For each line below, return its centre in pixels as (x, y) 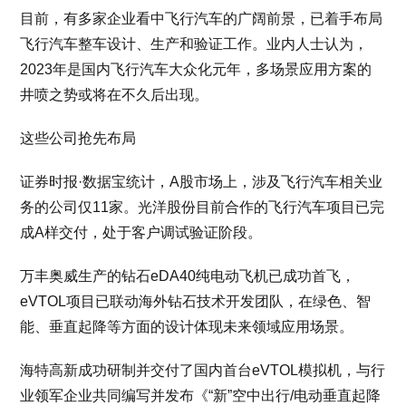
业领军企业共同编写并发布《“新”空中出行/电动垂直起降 (201, 396)
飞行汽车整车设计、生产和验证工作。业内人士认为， (194, 44)
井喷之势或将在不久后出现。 (115, 95)
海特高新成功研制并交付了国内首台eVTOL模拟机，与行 (203, 370)
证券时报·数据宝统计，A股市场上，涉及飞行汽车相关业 (202, 182)
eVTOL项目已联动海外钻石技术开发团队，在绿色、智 (196, 301)
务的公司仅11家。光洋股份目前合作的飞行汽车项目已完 (203, 207)
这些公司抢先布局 (78, 138)
